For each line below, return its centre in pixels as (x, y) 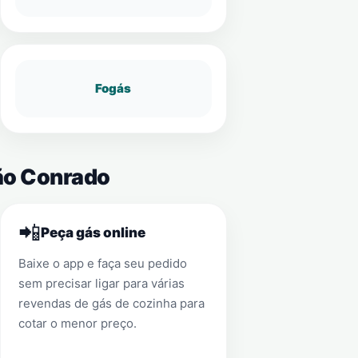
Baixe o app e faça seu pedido (102, 263)
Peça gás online (93, 233)
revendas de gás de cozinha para (111, 303)
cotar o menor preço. (77, 323)
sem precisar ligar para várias (101, 283)
